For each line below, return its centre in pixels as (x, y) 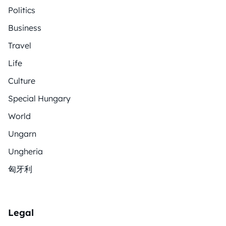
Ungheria (25, 152)
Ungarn (22, 134)
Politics (22, 10)
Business (25, 28)
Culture (22, 81)
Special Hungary (39, 99)
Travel (20, 46)
